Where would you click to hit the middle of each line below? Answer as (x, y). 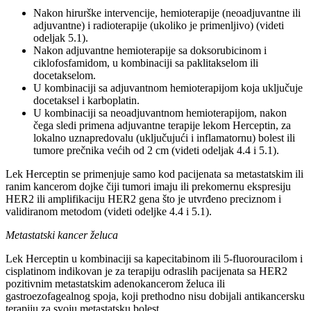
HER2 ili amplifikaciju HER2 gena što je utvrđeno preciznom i (143, 199)
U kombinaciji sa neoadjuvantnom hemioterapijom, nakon (160, 112)
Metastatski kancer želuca (62, 235)
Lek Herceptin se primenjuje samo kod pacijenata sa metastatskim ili (154, 174)
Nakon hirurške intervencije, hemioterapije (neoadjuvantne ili (167, 12)
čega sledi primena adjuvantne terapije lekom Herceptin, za (162, 125)
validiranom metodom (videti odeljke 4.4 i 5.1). (109, 211)
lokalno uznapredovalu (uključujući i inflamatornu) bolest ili (164, 137)
